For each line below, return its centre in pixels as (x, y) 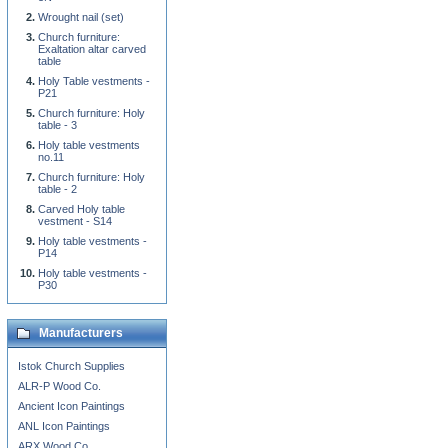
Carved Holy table (81, 209)
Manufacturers (81, 333)
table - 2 (57, 189)
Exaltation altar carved (92, 49)
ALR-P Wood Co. (59, 386)
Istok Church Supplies (71, 366)
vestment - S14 (75, 221)
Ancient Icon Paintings (71, 406)
